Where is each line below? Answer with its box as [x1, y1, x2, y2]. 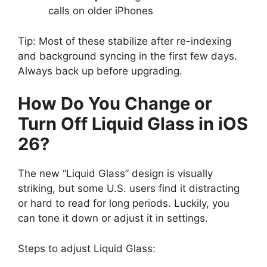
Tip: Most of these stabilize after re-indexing [18, 35, 231, 47]
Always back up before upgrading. [18, 64, 182, 77]
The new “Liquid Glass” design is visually [18, 167, 213, 180]
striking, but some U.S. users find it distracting [18, 182, 240, 195]
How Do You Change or [18, 93, 212, 114]
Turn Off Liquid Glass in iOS [18, 113, 248, 135]
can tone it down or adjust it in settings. [18, 212, 208, 225]
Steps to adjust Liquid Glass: [18, 242, 156, 254]
